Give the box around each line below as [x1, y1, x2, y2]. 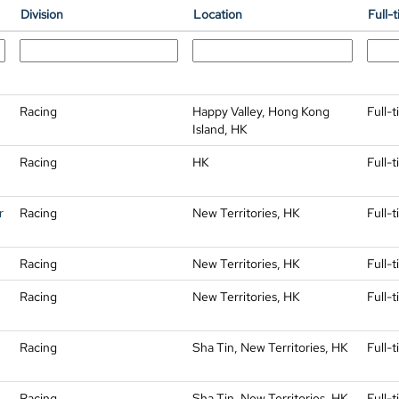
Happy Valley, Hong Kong [192, 103, 330, 119]
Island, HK [192, 121, 248, 137]
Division [20, 6, 63, 22]
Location [193, 6, 242, 22]
